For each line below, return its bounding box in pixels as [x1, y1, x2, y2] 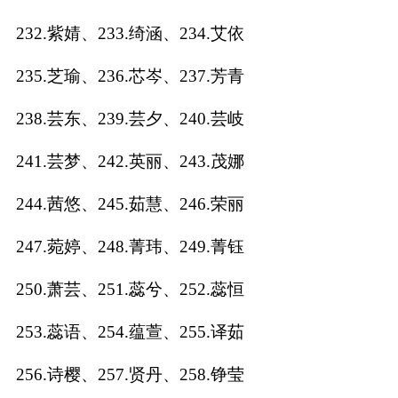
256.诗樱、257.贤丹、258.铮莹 [15, 364, 244, 384]
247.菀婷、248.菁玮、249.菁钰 [15, 236, 244, 256]
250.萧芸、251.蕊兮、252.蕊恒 [15, 279, 244, 298]
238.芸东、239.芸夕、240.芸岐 [15, 108, 244, 128]
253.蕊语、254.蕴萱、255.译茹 [15, 322, 244, 341]
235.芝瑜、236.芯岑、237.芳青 [15, 66, 244, 85]
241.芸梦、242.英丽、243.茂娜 [15, 151, 244, 171]
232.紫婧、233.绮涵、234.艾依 [15, 23, 244, 43]
